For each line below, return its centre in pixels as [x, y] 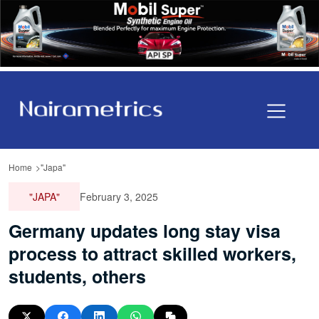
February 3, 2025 [119, 196]
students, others [77, 276]
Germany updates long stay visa [145, 230]
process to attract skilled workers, [152, 253]
